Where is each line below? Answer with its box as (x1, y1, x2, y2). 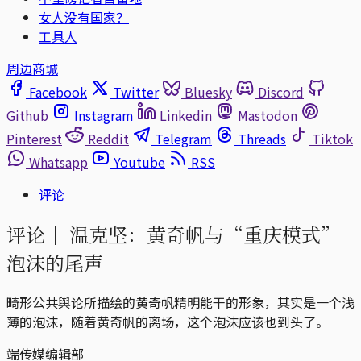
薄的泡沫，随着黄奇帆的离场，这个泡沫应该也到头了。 (6, 311, 329, 331)
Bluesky (185, 82, 232, 102)
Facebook (29, 82, 87, 102)
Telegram (155, 129, 212, 148)
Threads (238, 129, 286, 148)
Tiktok (312, 129, 353, 148)
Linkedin (160, 106, 212, 125)
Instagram (74, 106, 134, 125)
